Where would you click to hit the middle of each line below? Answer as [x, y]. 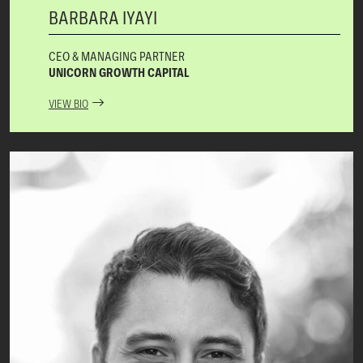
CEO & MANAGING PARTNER [117, 56]
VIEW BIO [68, 104]
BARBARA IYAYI [103, 17]
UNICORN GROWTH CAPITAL [119, 73]
